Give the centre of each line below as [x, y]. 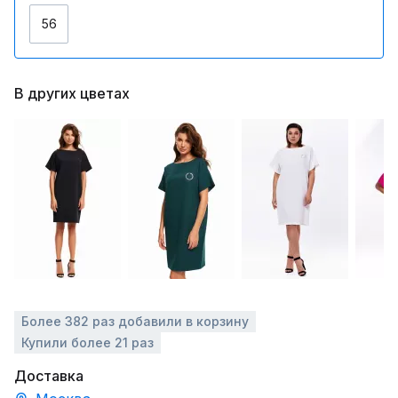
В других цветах [72, 93]
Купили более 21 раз [88, 342]
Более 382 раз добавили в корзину [135, 321]
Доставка [49, 376]
